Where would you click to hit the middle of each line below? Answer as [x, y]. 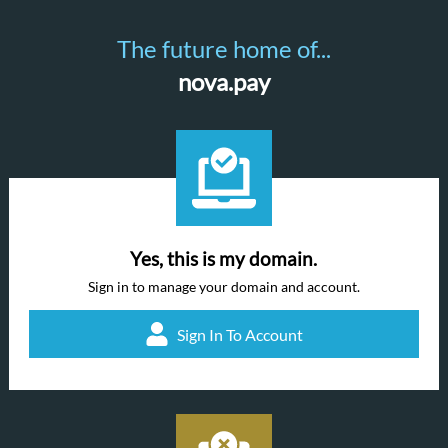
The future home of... [223, 48]
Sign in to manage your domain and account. [223, 286]
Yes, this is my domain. [224, 259]
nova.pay [223, 81]
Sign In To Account [239, 334]
